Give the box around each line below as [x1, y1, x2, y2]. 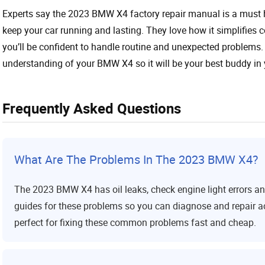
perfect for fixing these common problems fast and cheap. [14, 215, 256, 229]
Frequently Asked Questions [2, 98, 181, 118]
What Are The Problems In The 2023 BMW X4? [14, 151, 258, 167]
